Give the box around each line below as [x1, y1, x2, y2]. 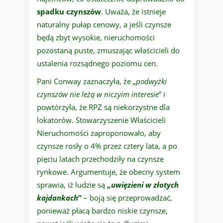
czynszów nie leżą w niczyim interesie [37, 89, 159, 100]
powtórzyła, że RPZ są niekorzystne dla [37, 102, 170, 112]
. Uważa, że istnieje [101, 6, 166, 17]
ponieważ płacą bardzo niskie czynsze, [37, 206, 168, 216]
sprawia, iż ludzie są [37, 180, 107, 190]
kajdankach [37, 193, 78, 203]
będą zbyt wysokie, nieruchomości [37, 32, 155, 43]
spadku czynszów [37, 6, 101, 17]
